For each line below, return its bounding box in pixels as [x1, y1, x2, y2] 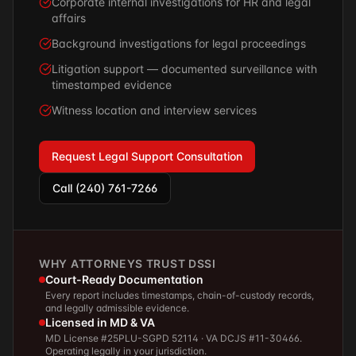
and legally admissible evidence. [45, 302, 189, 314]
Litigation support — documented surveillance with [52, 62, 317, 75]
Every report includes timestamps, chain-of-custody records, [45, 289, 314, 301]
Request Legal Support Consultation [52, 149, 242, 163]
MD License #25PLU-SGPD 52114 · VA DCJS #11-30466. [45, 332, 302, 344]
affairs [52, 11, 86, 25]
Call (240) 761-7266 [52, 181, 157, 195]
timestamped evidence [52, 78, 172, 91]
